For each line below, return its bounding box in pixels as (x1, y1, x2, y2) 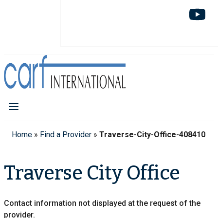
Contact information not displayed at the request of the (4, 199, 200, 208)
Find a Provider (40, 129, 91, 139)
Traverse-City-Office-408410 (99, 129, 205, 139)
